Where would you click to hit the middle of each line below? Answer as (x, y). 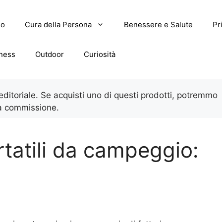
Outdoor (50, 54)
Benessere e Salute (158, 25)
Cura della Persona (58, 25)
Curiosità (100, 54)
